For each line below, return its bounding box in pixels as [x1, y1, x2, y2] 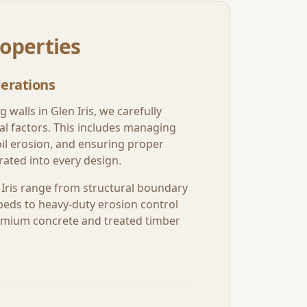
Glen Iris [51, 103, 94, 119]
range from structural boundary [18, 180, 188, 195]
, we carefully [94, 103, 162, 119]
